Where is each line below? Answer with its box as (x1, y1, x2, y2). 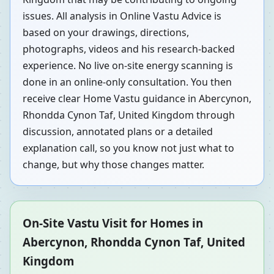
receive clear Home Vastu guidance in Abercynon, (23, 92, 251, 106)
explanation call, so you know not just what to (23, 141, 234, 155)
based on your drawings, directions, (23, 26, 189, 40)
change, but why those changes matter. (23, 158, 204, 172)
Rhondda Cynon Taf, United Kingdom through (23, 108, 235, 122)
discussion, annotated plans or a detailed (23, 125, 213, 139)
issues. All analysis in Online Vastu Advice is (23, 9, 221, 23)
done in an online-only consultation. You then (23, 75, 232, 89)
